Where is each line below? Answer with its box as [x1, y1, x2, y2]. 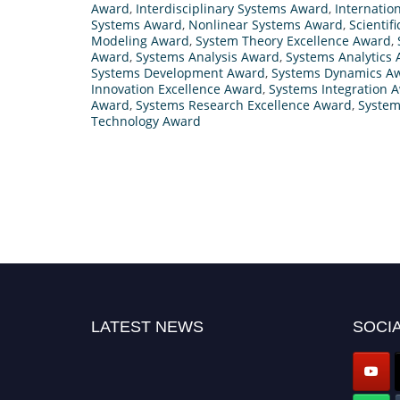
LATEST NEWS [91, 317, 204, 336]
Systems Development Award [91, 63, 265, 81]
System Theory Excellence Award [196, 31, 391, 49]
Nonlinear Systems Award [188, 15, 343, 33]
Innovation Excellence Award [91, 79, 262, 97]
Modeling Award [91, 31, 189, 49]
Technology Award [91, 112, 201, 129]
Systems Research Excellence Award [136, 96, 352, 113]
